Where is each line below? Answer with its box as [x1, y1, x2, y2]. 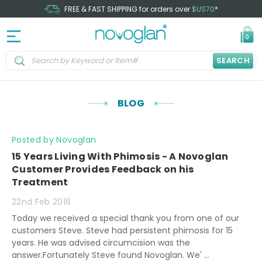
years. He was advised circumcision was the [12, 237, 190, 249]
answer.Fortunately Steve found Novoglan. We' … [12, 249, 209, 261]
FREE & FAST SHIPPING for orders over [62, 4, 192, 14]
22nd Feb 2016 [12, 196, 71, 208]
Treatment [12, 175, 68, 189]
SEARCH [216, 54, 250, 66]
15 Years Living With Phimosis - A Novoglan [12, 150, 229, 163]
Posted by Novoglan [12, 134, 96, 146]
